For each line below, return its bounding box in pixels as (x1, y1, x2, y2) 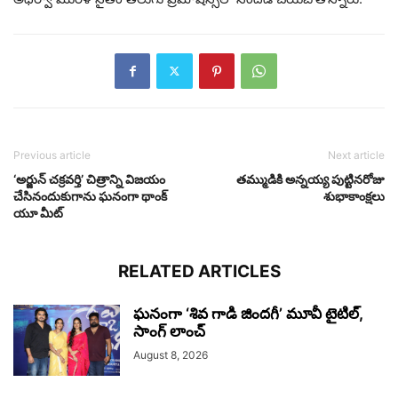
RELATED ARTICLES (117, 260, 281, 282)
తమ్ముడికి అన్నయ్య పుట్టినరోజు (236, 171, 385, 187)
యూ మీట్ (13, 204, 63, 220)
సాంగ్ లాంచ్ (133, 322, 205, 340)
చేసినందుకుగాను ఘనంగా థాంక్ (13, 187, 167, 203)
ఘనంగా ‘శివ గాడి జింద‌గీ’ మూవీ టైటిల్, (133, 304, 362, 322)
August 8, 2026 (133, 347, 208, 362)
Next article (328, 147, 385, 162)
